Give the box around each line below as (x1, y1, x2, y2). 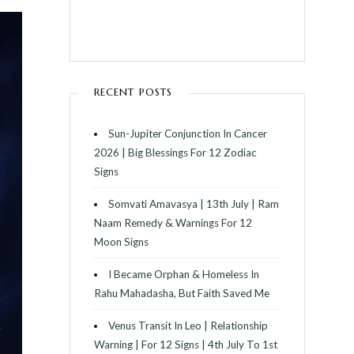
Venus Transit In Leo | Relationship (108, 318, 269, 332)
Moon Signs (93, 235, 149, 248)
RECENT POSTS (93, 85, 173, 99)
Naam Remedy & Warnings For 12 (93, 216, 252, 229)
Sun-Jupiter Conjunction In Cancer (108, 126, 268, 140)
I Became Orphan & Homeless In (108, 267, 260, 281)
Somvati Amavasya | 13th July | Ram (108, 197, 280, 210)
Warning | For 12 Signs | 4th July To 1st (93, 337, 277, 351)
